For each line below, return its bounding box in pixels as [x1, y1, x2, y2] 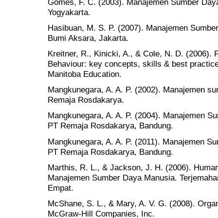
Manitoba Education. [48, 69, 122, 79]
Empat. [48, 182, 73, 193]
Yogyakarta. [48, 7, 91, 17]
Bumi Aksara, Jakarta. [48, 33, 128, 43]
